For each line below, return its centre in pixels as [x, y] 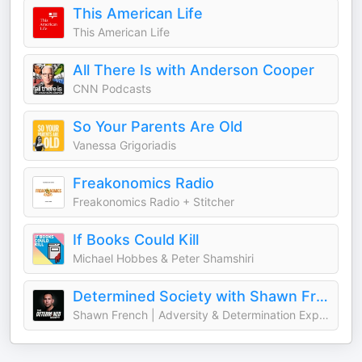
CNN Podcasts [112, 88]
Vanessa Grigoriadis [124, 145]
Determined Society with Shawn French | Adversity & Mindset [322, 296]
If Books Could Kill [136, 240]
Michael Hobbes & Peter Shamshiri [163, 258]
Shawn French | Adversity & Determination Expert [324, 315]
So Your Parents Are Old [158, 126]
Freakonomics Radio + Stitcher [154, 202]
